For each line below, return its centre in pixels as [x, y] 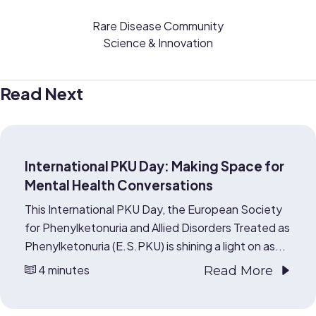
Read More [238, 271]
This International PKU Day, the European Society [153, 209]
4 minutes [63, 269]
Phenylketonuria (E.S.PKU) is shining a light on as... [155, 246]
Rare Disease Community [158, 26]
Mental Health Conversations [120, 185]
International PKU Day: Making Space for [154, 166]
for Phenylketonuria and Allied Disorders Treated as [157, 227]
